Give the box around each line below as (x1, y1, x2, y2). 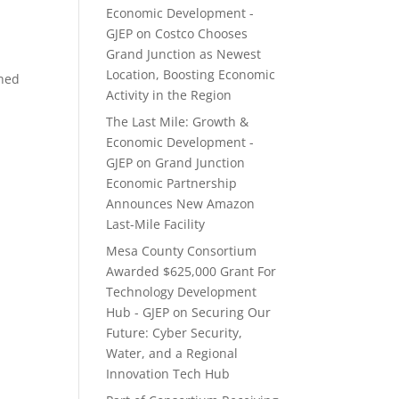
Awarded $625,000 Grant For (106, 263, 277, 280)
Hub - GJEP (106, 304, 170, 321)
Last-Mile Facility (106, 216, 206, 232)
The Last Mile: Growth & (106, 113, 249, 130)
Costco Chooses (155, 25, 248, 42)
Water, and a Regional (106, 345, 239, 362)
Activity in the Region (106, 86, 232, 103)
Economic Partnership (106, 175, 238, 191)
